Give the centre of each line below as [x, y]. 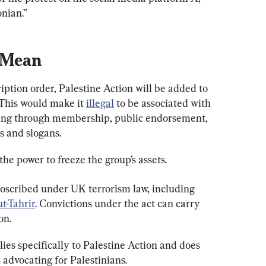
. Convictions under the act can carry [119, 204]
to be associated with [164, 103]
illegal [100, 103]
